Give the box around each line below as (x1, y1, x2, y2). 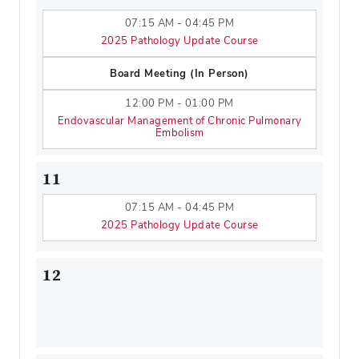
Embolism (155, 126, 204, 139)
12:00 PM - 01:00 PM (125, 96, 234, 110)
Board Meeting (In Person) (110, 67, 249, 80)
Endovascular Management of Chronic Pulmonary (57, 114, 302, 127)
